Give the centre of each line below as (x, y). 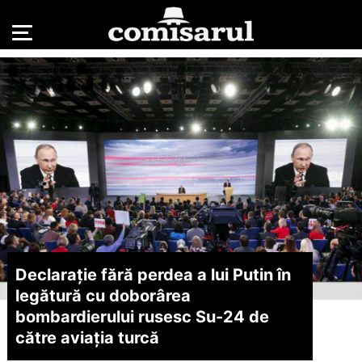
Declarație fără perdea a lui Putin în (153, 274)
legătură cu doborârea (103, 295)
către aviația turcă (87, 337)
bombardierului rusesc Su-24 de (142, 316)
